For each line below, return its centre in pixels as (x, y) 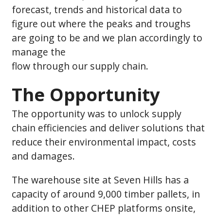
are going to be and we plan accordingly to (107, 37)
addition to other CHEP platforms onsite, (104, 208)
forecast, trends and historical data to (97, 9)
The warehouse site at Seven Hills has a (100, 180)
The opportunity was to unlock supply (97, 114)
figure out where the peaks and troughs (101, 23)
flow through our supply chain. (80, 66)
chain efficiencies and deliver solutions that (108, 128)
